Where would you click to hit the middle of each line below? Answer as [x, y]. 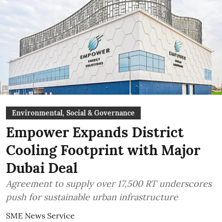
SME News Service [40, 216]
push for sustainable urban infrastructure [92, 197]
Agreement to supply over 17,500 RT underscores [109, 184]
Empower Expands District [95, 132]
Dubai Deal [42, 168]
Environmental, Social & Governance [73, 113]
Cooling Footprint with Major [103, 150]
